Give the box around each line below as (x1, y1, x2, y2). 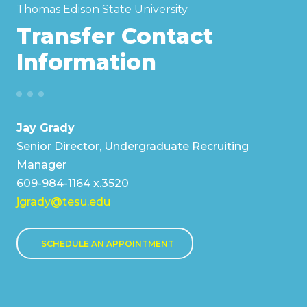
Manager (16, 158, 66, 171)
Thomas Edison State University (16, 2, 188, 16)
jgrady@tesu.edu (16, 195, 110, 208)
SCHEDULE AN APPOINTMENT (41, 238, 174, 249)
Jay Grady (16, 121, 75, 134)
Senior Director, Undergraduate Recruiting (16, 139, 249, 153)
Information (16, 48, 156, 75)
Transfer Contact (16, 22, 213, 49)
